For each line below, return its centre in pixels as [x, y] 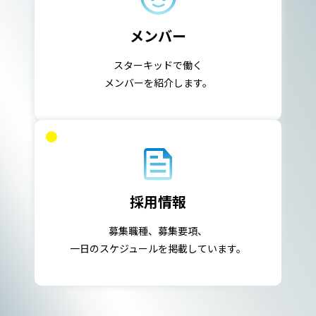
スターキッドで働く [158, 65]
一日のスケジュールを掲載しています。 [158, 248]
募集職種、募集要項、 [158, 230]
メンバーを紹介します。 [158, 82]
